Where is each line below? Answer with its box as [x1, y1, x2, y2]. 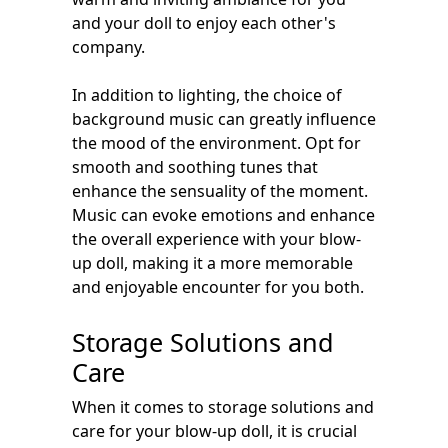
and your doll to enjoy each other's [72, 12, 336, 34]
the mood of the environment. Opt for [72, 132, 361, 154]
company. [72, 36, 145, 58]
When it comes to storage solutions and [72, 396, 374, 418]
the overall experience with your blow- [72, 228, 361, 250]
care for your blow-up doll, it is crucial [72, 420, 357, 442]
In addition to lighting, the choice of [72, 84, 342, 106]
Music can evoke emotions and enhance [72, 204, 375, 226]
